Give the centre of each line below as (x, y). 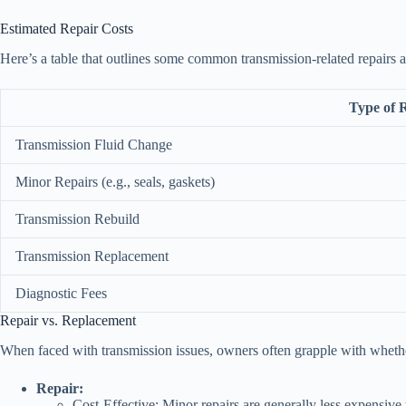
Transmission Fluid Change (94, 144)
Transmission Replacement (92, 256)
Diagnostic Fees (61, 293)
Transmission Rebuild (77, 218)
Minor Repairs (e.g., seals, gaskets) (115, 181)
